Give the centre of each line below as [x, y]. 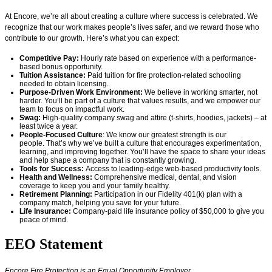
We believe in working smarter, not [200, 92]
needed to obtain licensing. [64, 83]
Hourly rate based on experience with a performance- [168, 58]
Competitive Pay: [49, 58]
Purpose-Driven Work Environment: [81, 92]
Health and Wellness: [57, 177]
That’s [56, 143]
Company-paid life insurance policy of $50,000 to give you [168, 211]
